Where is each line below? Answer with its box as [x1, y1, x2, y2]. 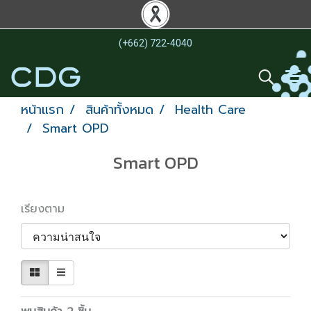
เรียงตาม [21, 201, 77, 217]
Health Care [175, 100, 246, 119]
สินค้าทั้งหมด [85, 100, 153, 119]
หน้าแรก [21, 100, 64, 119]
